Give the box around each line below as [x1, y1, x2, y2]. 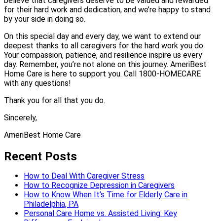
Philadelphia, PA [24, 199, 78, 209]
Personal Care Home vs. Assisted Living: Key [24, 208, 177, 218]
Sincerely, [4, 112, 37, 122]
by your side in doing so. [4, 14, 85, 24]
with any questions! [4, 78, 71, 88]
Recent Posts [4, 149, 77, 163]
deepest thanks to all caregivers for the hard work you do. [4, 40, 205, 50]
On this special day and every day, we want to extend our [4, 31, 201, 41]
